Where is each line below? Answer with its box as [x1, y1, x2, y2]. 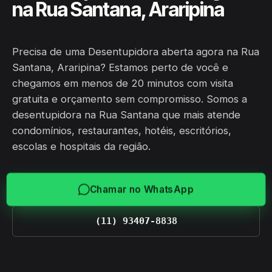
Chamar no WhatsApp [92, 183, 191, 195]
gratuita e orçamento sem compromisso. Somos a [12, 93, 247, 105]
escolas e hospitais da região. [12, 140, 151, 152]
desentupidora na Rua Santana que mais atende [12, 109, 240, 121]
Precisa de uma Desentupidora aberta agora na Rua [12, 46, 259, 58]
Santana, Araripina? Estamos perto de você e [12, 61, 228, 73]
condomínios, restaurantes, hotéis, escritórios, [12, 124, 231, 137]
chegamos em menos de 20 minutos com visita [12, 77, 233, 89]
